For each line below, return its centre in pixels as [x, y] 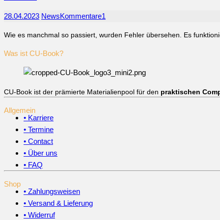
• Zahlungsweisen [52, 191]
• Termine [39, 129]
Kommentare [81, 16]
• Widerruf [39, 215]
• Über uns [41, 153]
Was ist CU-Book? [34, 53]
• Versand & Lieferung [58, 203]
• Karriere [39, 117]
